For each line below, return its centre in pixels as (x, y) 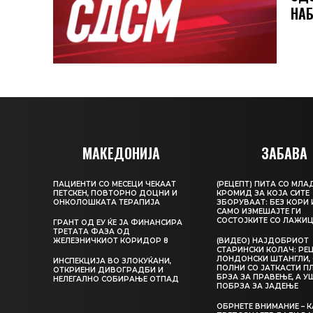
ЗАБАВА (285, 153)
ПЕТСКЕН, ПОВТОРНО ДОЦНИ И (115, 194)
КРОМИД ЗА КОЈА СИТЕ (263, 194)
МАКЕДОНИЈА (121, 153)
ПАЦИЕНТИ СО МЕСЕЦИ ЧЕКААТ (115, 184)
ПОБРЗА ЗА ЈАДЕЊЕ (258, 286)
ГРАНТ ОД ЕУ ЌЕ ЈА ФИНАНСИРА (118, 223)
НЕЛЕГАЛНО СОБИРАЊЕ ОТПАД (116, 279)
